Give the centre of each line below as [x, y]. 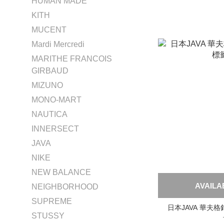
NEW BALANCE [61, 172]
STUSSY [48, 216]
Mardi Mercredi [58, 44]
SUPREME [52, 201]
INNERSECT [55, 129]
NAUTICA [49, 114]
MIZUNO [47, 85]
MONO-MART [56, 100]
